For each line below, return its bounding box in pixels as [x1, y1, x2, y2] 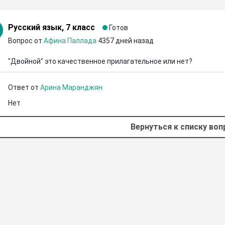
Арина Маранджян [40, 83, 102, 91]
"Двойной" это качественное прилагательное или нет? [8, 57, 192, 65]
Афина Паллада [43, 37, 96, 45]
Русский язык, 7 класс [8, 23, 95, 32]
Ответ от [8, 83, 40, 91]
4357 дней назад [97, 37, 154, 45]
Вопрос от [8, 37, 44, 45]
